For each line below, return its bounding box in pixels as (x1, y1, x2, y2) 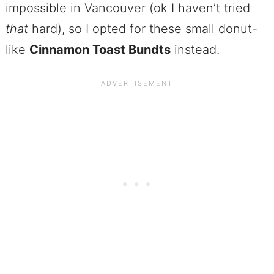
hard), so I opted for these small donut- (28, 21, 257, 37)
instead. (170, 42, 220, 57)
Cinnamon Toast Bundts (29, 42, 171, 57)
